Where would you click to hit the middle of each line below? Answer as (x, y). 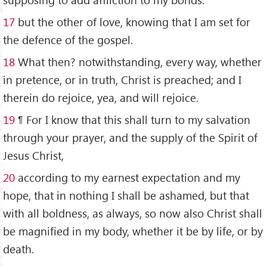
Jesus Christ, (33, 156)
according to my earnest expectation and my (128, 177)
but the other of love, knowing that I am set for (133, 22)
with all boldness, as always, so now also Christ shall (133, 213)
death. (18, 249)
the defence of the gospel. (68, 40)
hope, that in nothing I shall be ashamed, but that (126, 195)
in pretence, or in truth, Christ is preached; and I (122, 80)
